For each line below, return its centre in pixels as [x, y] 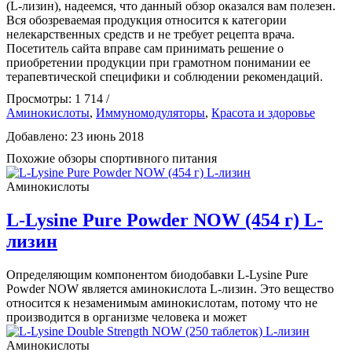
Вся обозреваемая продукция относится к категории [147, 20]
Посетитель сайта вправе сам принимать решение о [145, 48]
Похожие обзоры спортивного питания [112, 158]
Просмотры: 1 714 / [58, 99]
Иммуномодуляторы [150, 113]
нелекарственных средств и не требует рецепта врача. [150, 34]
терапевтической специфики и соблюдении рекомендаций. [165, 77]
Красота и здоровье [263, 113]
